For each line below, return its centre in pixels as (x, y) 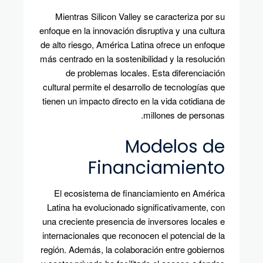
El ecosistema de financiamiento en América (139, 193)
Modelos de (175, 147)
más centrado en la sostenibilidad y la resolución (132, 59)
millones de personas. (184, 115)
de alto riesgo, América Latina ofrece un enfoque (133, 45)
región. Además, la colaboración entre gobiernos (133, 249)
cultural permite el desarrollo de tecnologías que (134, 87)
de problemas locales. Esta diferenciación (145, 73)
